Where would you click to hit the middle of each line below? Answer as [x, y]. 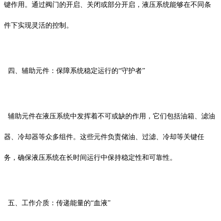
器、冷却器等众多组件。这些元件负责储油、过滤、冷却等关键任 [104, 137]
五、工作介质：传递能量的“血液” [57, 203]
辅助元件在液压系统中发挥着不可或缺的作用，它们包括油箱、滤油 [110, 116]
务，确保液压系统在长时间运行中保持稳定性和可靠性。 [90, 157]
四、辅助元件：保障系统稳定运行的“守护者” [74, 71]
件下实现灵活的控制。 [38, 25]
